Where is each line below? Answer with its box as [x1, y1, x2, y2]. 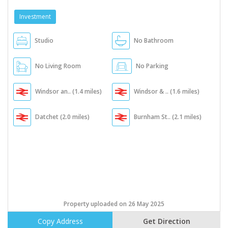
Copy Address [37, 216, 83, 226]
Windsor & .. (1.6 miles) [134, 87, 200, 96]
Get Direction [142, 216, 190, 226]
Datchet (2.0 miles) [35, 112, 90, 122]
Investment [19, 12, 51, 21]
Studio [35, 36, 53, 45]
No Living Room [35, 62, 81, 71]
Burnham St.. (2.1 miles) [134, 112, 202, 122]
